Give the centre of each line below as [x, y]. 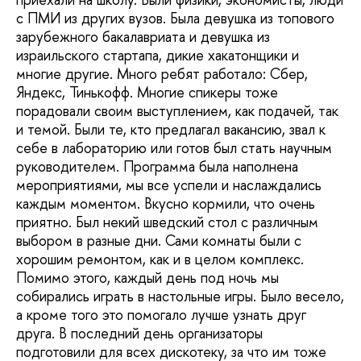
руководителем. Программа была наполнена [157, 167]
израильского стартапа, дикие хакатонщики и [158, 56]
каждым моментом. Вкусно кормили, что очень [166, 204]
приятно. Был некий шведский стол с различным [167, 222]
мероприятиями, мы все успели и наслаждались [169, 185]
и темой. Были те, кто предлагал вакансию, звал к [171, 130]
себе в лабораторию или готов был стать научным [174, 148]
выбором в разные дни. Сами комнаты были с [159, 241]
